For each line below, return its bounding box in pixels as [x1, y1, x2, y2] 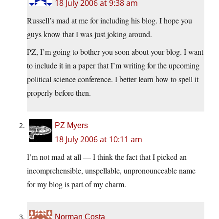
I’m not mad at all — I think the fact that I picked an [27, 152, 187, 162]
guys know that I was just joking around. [27, 29, 152, 40]
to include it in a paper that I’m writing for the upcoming [27, 60, 199, 71]
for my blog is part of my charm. [27, 179, 126, 190]
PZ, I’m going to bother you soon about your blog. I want [27, 46, 203, 57]
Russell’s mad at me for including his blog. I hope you [27, 15, 192, 26]
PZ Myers [55, 121, 88, 130]
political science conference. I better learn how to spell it [27, 74, 198, 85]
